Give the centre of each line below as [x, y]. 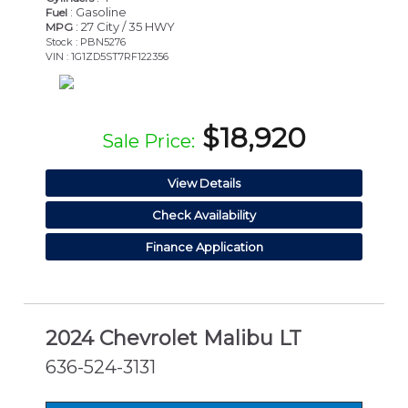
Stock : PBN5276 [86, 42]
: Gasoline [97, 12]
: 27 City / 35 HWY [124, 27]
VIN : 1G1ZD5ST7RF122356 [107, 57]
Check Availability [204, 215]
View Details [204, 184]
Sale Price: [148, 142]
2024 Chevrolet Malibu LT [173, 338]
